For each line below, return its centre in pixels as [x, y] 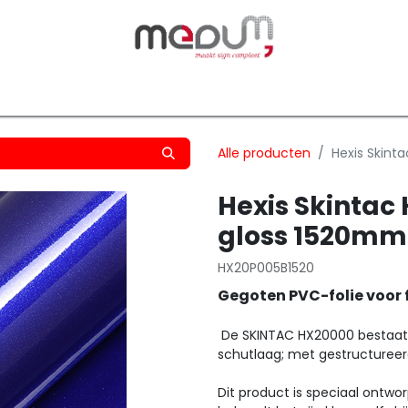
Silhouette [190, 91]
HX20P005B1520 [266, 268]
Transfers [99, 91]
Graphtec [282, 91]
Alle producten [264, 153]
